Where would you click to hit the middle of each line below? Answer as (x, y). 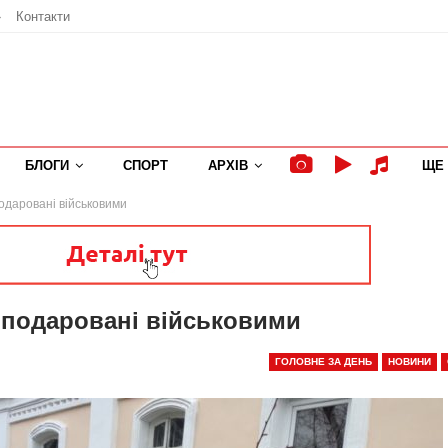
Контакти (43, 16)
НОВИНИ (409, 361)
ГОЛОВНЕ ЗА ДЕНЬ (323, 361)
